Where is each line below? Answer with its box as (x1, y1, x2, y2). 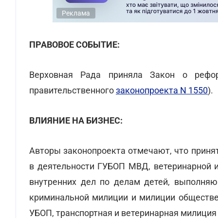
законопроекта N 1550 (116, 85, 208, 95)
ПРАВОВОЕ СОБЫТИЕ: (29, 39, 120, 50)
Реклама (62, 9, 90, 17)
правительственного (29, 85, 116, 95)
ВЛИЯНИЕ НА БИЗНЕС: (29, 115, 123, 126)
